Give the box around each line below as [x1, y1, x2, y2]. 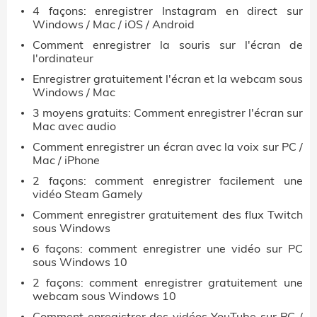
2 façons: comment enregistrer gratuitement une [33, 275, 303, 289]
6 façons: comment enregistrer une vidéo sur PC [33, 241, 303, 255]
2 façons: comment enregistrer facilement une [33, 173, 303, 188]
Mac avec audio [33, 118, 116, 133]
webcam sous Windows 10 [33, 288, 176, 303]
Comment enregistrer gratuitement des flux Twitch [33, 207, 303, 221]
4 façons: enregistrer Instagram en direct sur [33, 3, 303, 18]
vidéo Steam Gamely [33, 186, 143, 201]
